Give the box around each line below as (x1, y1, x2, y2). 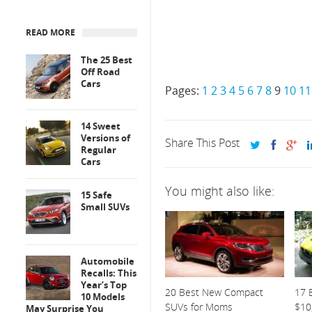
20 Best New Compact (165, 286, 263, 299)
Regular (81, 143, 116, 156)
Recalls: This (81, 267, 136, 279)
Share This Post (165, 135, 240, 150)
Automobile (81, 255, 134, 267)
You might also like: (165, 182, 274, 199)
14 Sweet (81, 120, 120, 132)
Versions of (81, 132, 130, 144)
